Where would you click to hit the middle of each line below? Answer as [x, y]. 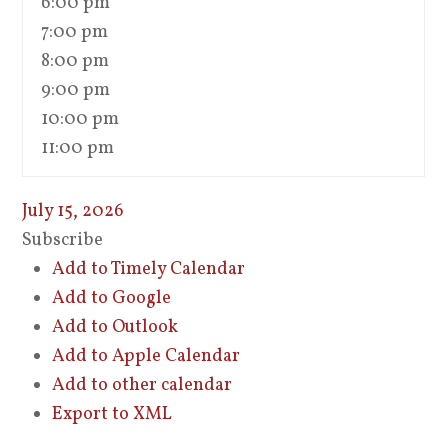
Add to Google [112, 298]
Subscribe [63, 240]
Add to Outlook [115, 327]
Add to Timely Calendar [149, 269]
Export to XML [112, 414]
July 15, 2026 [73, 211]
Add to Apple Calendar [146, 356]
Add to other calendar [142, 385]
